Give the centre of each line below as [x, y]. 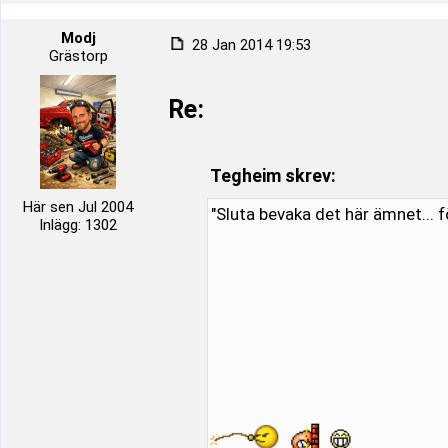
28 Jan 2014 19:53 [249, 45]
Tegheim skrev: [272, 175]
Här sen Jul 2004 [78, 207]
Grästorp [78, 56]
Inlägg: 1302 [78, 225]
